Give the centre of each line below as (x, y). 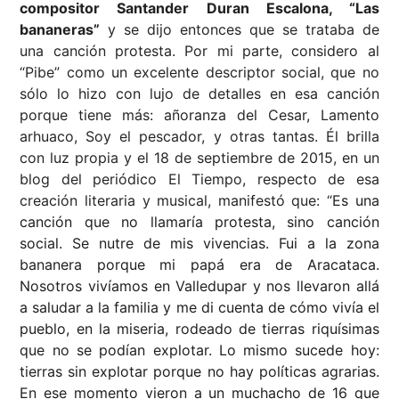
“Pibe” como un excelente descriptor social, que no (199, 73)
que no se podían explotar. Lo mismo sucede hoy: (199, 350)
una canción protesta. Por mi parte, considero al (199, 51)
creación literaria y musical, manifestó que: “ (176, 201)
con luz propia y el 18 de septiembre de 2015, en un (199, 158)
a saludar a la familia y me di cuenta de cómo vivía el (199, 308)
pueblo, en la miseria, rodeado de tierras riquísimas (199, 329)
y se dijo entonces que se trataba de (240, 30)
